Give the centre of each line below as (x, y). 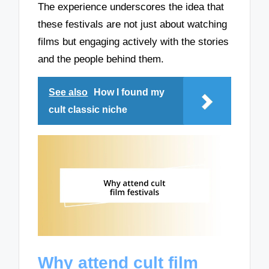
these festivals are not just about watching (133, 24)
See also (68, 92)
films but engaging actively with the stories (134, 41)
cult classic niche (88, 110)
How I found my (129, 92)
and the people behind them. (101, 59)
